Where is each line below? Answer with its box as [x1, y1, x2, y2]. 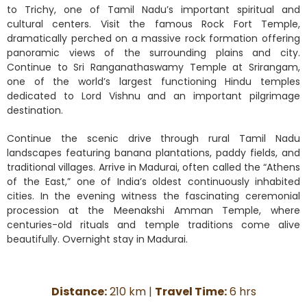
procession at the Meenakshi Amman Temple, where [7, 203, 300, 217]
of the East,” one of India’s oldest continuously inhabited [7, 174, 300, 188]
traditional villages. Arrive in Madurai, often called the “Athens [7, 160, 300, 174]
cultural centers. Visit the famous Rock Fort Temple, [7, 16, 300, 31]
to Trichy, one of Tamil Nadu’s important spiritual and [7, 2, 300, 16]
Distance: [51, 283, 107, 299]
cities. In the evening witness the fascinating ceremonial [7, 188, 300, 203]
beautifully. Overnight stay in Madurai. [7, 232, 188, 246]
